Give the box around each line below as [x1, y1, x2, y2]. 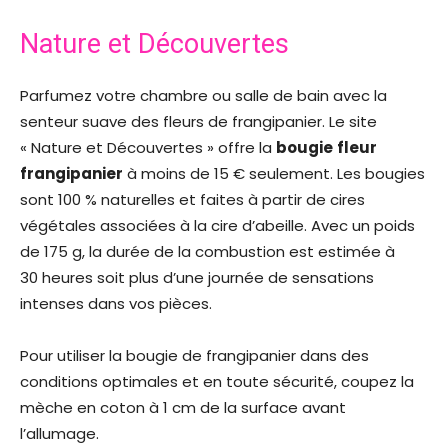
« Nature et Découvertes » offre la [20, 137, 276, 159]
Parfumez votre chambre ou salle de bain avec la [20, 85, 387, 107]
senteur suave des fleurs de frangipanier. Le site [20, 111, 377, 133]
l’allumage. [20, 423, 99, 445]
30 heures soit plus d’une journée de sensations [20, 267, 374, 289]
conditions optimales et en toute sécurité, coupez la [20, 371, 414, 393]
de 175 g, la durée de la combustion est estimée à [20, 241, 395, 263]
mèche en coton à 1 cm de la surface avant [20, 397, 346, 419]
